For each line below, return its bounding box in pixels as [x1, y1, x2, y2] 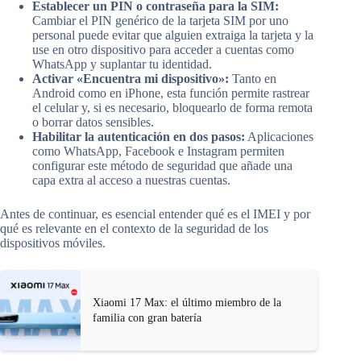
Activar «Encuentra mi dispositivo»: [32, 72, 229, 86]
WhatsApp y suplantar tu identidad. [32, 57, 212, 72]
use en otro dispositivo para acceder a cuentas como [32, 43, 294, 57]
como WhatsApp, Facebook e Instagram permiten [32, 144, 284, 159]
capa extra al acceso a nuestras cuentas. [32, 173, 230, 188]
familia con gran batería [93, 312, 201, 325]
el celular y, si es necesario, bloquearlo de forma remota [32, 101, 313, 115]
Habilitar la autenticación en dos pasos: [32, 130, 245, 144]
